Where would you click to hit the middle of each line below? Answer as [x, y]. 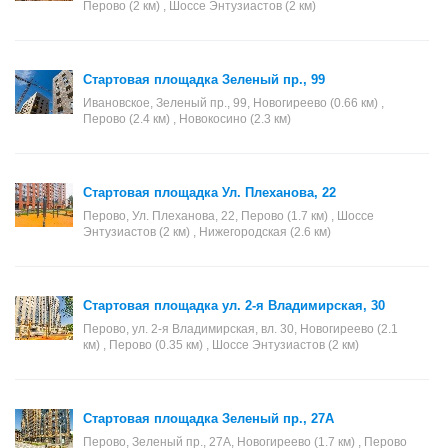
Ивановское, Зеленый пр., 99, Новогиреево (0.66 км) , [233, 103]
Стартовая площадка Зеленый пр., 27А [208, 418]
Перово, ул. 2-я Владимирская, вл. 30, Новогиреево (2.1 [240, 329]
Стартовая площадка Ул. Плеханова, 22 [209, 192]
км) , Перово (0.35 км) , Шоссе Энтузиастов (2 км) [221, 345]
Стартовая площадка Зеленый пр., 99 [204, 79]
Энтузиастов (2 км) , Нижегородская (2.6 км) [207, 232]
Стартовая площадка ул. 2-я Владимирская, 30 [234, 305]
